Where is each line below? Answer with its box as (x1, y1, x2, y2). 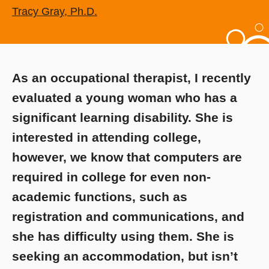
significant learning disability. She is (12, 110, 233, 125)
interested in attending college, (12, 130, 201, 145)
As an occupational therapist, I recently (12, 71, 251, 85)
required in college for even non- (12, 170, 211, 184)
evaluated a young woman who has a (12, 91, 237, 105)
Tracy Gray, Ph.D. (12, 5, 97, 18)
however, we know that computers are (12, 150, 242, 165)
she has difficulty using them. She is (12, 229, 234, 244)
